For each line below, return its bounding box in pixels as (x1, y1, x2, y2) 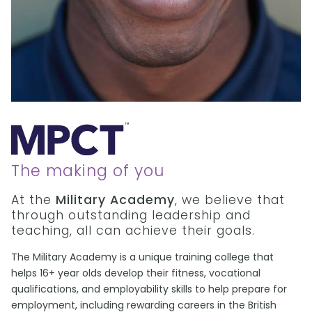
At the (11, 191, 56, 208)
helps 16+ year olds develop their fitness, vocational (11, 265, 260, 280)
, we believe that (175, 191, 285, 208)
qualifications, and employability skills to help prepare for (11, 281, 287, 296)
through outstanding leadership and (11, 206, 251, 224)
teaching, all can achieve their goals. (11, 221, 255, 239)
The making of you (11, 159, 164, 182)
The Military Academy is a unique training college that (11, 249, 274, 264)
